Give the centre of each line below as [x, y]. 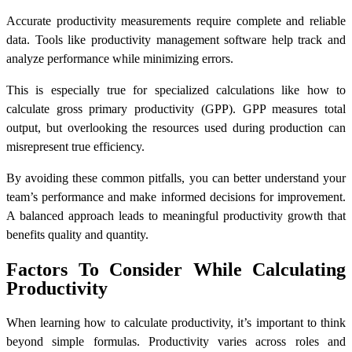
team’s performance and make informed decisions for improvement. [176, 196]
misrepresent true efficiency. [75, 146]
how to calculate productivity [158, 322]
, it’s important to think [288, 322]
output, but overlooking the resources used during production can [176, 127]
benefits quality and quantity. [77, 234]
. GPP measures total [289, 108]
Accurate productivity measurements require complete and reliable [176, 20]
